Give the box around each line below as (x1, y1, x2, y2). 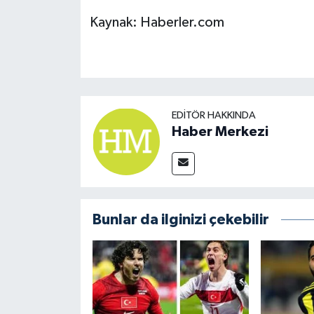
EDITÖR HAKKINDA (171, 109, 256, 121)
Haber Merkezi (171, 124, 268, 139)
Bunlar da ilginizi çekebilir (92, 212, 269, 227)
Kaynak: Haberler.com (89, 15, 224, 30)
